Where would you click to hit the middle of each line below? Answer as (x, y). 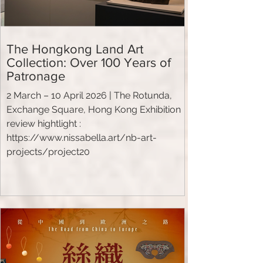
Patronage (36, 76)
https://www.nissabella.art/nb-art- (82, 137)
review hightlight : (44, 123)
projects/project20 (48, 151)
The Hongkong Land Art (75, 49)
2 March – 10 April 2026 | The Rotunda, (89, 95)
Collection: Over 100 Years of (89, 62)
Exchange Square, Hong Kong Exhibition (94, 109)
